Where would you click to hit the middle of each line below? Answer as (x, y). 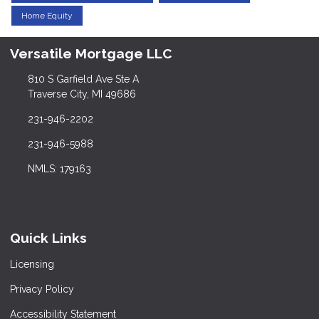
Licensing (32, 265)
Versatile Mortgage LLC (91, 53)
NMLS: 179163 (59, 169)
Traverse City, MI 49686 (82, 94)
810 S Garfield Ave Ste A (83, 79)
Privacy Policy (42, 289)
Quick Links (48, 238)
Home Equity (47, 15)
